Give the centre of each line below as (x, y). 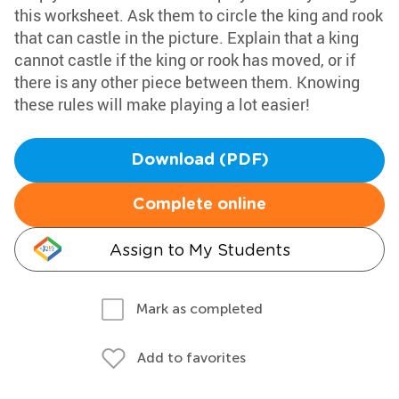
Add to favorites (191, 358)
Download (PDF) (199, 160)
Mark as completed (199, 309)
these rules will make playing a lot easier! (162, 104)
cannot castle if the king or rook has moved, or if (185, 60)
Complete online (199, 205)
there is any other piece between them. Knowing (187, 82)
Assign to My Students (199, 250)
